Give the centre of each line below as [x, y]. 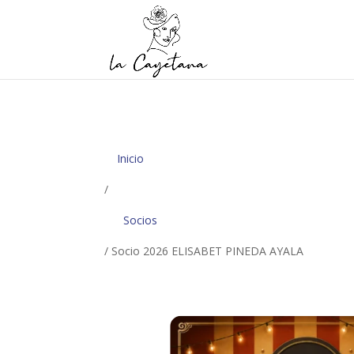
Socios [140, 220]
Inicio [130, 158]
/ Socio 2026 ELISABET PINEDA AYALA [204, 250]
